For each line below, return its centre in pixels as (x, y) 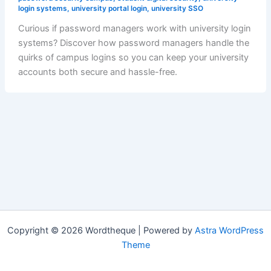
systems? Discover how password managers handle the (133, 43)
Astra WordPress (229, 230)
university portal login (109, 8)
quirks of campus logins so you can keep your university (133, 57)
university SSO (177, 8)
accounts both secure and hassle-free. (97, 72)
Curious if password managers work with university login (134, 28)
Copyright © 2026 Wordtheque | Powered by (101, 230)
